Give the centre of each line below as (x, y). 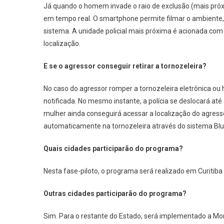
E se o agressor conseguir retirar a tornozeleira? (125, 66)
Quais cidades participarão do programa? (113, 148)
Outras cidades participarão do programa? (115, 193)
